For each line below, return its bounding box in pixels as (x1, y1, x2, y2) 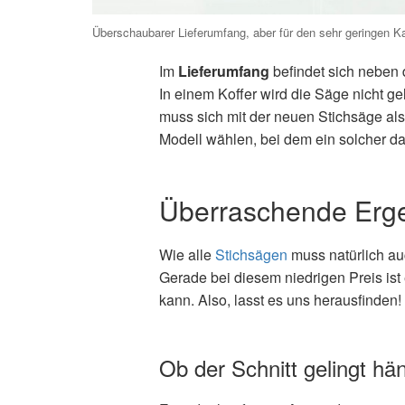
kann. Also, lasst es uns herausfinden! (158, 289, 401, 311)
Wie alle (158, 244, 215, 266)
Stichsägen (214, 244, 287, 266)
